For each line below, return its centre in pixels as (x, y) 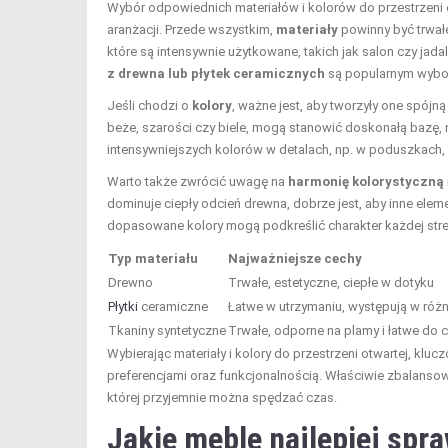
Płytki (123, 306)
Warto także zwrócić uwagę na (197, 181)
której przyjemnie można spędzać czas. (222, 397)
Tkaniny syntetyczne (167, 330)
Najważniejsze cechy (295, 258)
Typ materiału (153, 258)
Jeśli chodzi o (149, 105)
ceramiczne (173, 306)
